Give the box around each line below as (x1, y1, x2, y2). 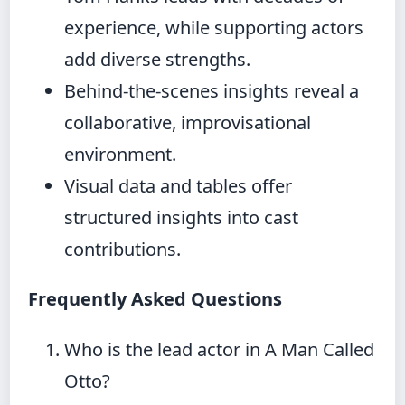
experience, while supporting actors (64, 15, 363, 41)
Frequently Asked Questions (28, 287, 282, 312)
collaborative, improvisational (64, 110, 311, 136)
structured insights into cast (64, 205, 298, 231)
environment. (64, 142, 176, 167)
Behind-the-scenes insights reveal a (64, 79, 359, 104)
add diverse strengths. (64, 47, 250, 72)
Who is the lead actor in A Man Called (64, 337, 374, 363)
